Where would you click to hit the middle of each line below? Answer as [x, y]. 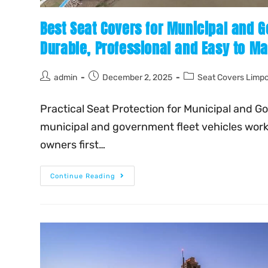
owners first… [73, 144]
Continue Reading [83, 176]
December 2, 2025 [138, 77]
